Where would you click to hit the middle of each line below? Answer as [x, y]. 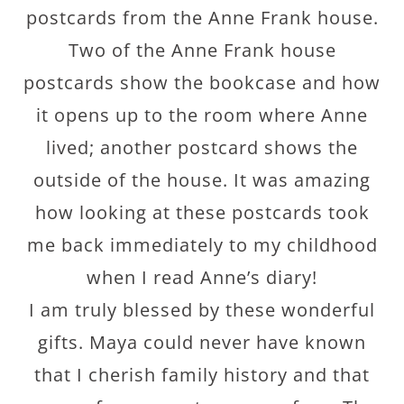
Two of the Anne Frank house [202, 50]
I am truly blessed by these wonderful [202, 310]
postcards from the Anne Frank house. [202, 18]
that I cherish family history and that [202, 375]
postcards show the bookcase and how [202, 83]
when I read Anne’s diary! [202, 277]
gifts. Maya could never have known [202, 342]
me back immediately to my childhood [202, 245]
